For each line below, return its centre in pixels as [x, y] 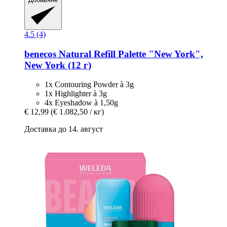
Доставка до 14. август [64, 129]
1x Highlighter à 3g [76, 94]
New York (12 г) [58, 65]
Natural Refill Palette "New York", [130, 54]
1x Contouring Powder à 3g [89, 85]
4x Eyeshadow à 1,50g [81, 103]
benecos [40, 54]
